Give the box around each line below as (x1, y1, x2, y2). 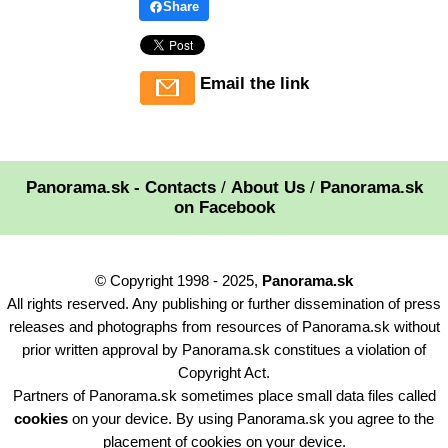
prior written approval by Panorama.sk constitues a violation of (22, 340, 426, 358)
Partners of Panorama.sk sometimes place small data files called (12, 386, 436, 404)
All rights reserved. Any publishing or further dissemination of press (7, 294, 441, 312)
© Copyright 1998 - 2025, (95, 271, 262, 289)
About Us (230, 177, 305, 197)
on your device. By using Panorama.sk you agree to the (68, 409, 434, 427)
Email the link (199, 73, 309, 93)
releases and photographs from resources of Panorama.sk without (8, 317, 440, 335)
